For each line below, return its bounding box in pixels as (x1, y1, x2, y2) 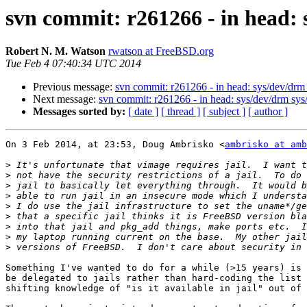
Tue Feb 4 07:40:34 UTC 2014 (5, 58, 141, 70)
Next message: (33, 93, 99, 106)
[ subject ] (203, 106, 245, 118)
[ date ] (128, 106, 158, 118)
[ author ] (248, 106, 288, 118)
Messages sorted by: (33, 106, 125, 118)
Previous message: (33, 81, 115, 93)
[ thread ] (161, 106, 200, 118)
